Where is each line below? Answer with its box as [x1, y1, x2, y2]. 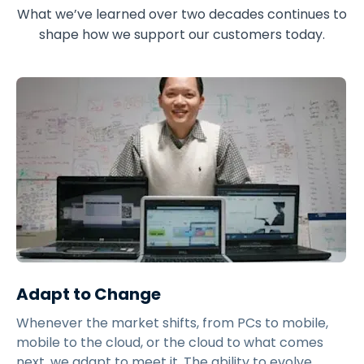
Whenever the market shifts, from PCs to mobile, [16, 314, 328, 333]
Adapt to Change [16, 283, 161, 306]
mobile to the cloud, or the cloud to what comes [16, 333, 323, 353]
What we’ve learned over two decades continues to [17, 5, 347, 24]
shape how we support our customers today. [39, 25, 325, 45]
